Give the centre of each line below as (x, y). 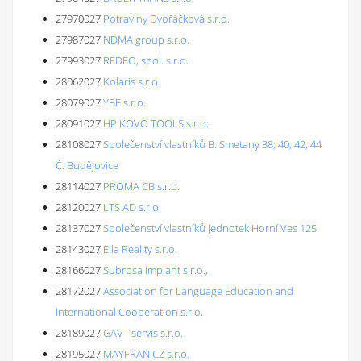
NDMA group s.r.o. (146, 39)
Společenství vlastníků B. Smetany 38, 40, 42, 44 (212, 144)
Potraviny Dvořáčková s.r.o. (166, 19)
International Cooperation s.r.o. (129, 312)
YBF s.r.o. (124, 102)
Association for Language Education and (198, 291)
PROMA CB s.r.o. (141, 186)
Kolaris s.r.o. (132, 81)
